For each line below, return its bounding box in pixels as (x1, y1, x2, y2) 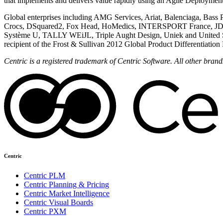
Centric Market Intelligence (24, 189, 110, 198)
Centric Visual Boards (24, 198, 93, 207)
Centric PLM (24, 171, 65, 180)
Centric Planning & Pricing (24, 180, 109, 189)
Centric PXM (24, 207, 66, 216)
